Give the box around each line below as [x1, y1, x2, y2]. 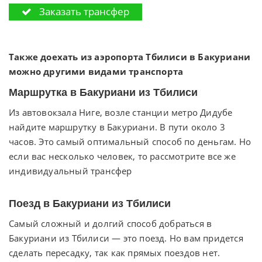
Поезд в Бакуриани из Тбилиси [9, 197, 171, 209]
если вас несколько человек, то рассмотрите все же [9, 150, 236, 162]
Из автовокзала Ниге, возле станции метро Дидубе [9, 106, 233, 118]
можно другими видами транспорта [9, 65, 184, 77]
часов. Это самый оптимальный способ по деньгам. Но [9, 135, 251, 147]
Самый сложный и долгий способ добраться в [9, 217, 212, 229]
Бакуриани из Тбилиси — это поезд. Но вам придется [9, 232, 243, 244]
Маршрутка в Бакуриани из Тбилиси [9, 86, 198, 98]
